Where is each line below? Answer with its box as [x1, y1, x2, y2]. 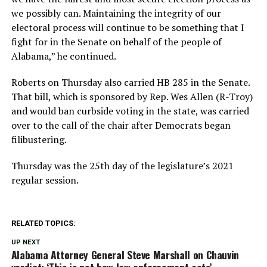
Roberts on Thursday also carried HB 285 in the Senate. [11, 75, 250, 89]
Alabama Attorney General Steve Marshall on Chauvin [11, 246, 240, 262]
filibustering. [11, 132, 67, 146]
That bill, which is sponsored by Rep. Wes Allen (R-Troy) [11, 89, 253, 103]
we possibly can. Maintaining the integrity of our [11, 6, 221, 20]
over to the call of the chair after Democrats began [11, 118, 231, 132]
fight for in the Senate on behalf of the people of [11, 35, 222, 48]
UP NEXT [11, 238, 40, 246]
